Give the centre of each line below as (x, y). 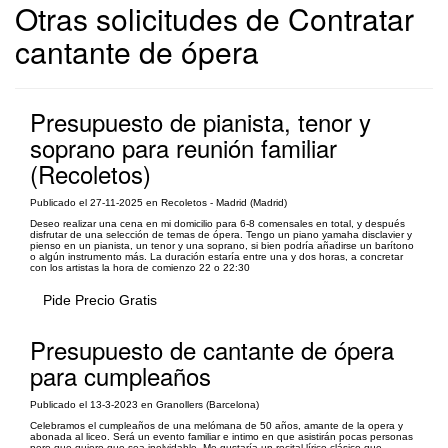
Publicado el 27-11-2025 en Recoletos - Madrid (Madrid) (158, 202)
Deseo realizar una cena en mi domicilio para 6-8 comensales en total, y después (217, 223)
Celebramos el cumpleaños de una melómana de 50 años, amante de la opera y (216, 425)
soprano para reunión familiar (183, 147)
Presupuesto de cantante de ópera (212, 349)
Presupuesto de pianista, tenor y (200, 121)
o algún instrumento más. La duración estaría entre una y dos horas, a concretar (216, 256)
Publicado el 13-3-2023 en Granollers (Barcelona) (144, 404)
